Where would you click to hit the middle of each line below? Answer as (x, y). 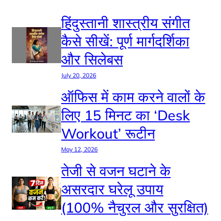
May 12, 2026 (79, 149)
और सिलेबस (92, 59)
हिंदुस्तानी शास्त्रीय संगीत (126, 23)
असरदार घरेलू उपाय (112, 189)
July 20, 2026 (79, 75)
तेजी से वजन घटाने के (116, 171)
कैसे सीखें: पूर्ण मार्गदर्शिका (125, 41)
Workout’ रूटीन (108, 133)
